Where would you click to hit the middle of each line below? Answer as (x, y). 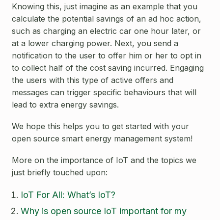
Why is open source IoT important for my (104, 211)
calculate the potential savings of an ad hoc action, (107, 18)
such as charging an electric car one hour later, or (106, 31)
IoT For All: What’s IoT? (68, 195)
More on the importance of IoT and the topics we (104, 160)
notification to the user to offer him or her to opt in (107, 55)
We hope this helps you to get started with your (100, 126)
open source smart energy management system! (102, 138)
